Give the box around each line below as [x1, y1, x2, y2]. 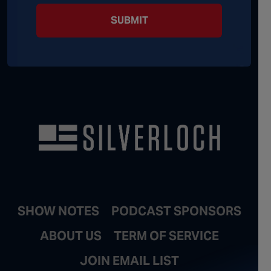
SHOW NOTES [17, 203, 99, 219]
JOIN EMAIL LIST [79, 252, 179, 269]
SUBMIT [110, 13, 148, 27]
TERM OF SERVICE [113, 227, 219, 244]
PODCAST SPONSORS [111, 203, 241, 219]
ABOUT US [39, 227, 102, 244]
